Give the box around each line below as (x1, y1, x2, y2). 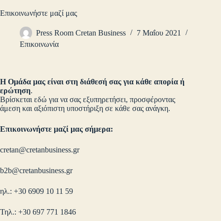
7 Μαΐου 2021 (137, 29, 181, 37)
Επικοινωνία (20, 40, 59, 49)
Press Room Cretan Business (36, 29, 126, 37)
